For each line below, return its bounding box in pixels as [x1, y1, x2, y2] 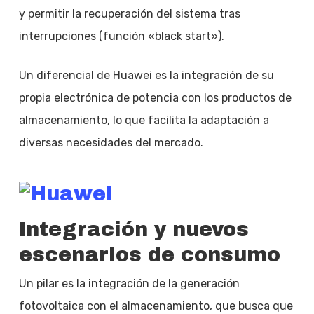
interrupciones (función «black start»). [18, 29, 224, 43]
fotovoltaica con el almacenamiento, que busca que [18, 299, 293, 313]
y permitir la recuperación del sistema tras [18, 6, 240, 20]
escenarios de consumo [18, 243, 280, 266]
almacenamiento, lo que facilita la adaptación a [18, 113, 269, 127]
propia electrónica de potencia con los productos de [18, 90, 292, 104]
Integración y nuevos [18, 218, 249, 240]
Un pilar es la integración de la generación [18, 276, 240, 290]
